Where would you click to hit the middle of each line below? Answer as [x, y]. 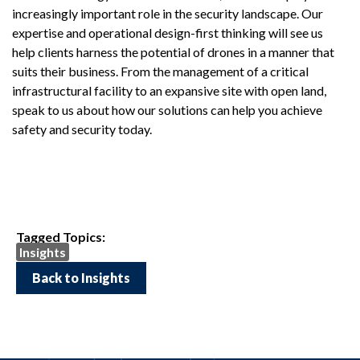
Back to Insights [81, 277]
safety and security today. [84, 129]
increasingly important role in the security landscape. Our [168, 14]
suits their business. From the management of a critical [160, 72]
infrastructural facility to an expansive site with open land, [169, 91]
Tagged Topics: [61, 237]
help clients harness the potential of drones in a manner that [173, 52]
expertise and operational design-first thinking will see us [168, 33]
